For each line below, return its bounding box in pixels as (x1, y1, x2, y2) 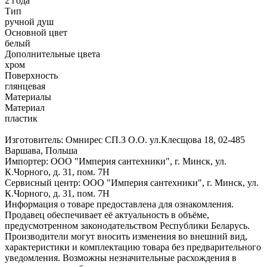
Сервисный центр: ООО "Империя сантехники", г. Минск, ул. (5, 177, 259, 188)
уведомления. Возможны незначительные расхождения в (5, 252, 237, 263)
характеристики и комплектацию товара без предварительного (5, 241, 261, 252)
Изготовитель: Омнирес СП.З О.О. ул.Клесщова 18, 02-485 (5, 134, 245, 145)
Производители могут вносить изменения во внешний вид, (5, 231, 247, 241)
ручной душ (5, 16, 54, 27)
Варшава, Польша (5, 145, 77, 156)
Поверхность (5, 70, 58, 80)
